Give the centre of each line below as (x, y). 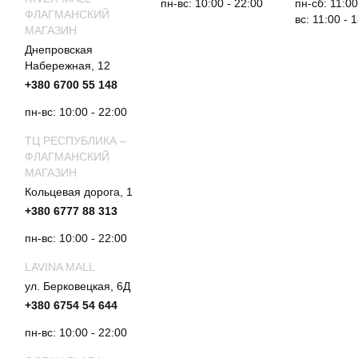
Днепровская (59, 50)
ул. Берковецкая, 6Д (78, 286)
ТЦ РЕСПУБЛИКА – (76, 141)
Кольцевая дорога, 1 (79, 192)
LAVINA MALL (60, 267)
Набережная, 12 (68, 66)
